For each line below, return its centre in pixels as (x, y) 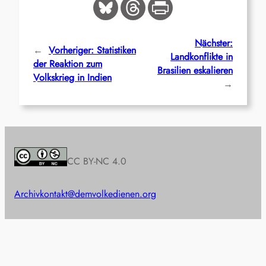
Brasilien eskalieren (195, 71)
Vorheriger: (71, 50)
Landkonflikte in (202, 57)
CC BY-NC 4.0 (97, 161)
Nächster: (214, 43)
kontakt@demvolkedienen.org (98, 194)
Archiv (27, 194)
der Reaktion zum (68, 64)
